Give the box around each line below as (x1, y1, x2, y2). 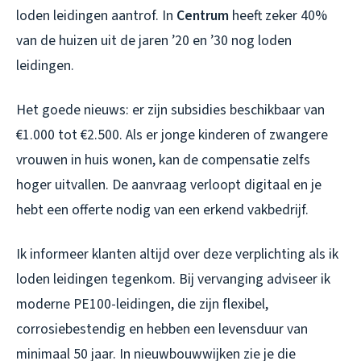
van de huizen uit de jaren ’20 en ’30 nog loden (16, 30, 292, 51)
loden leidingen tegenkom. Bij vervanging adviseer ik (16, 268, 330, 289)
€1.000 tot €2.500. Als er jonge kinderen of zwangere (16, 124, 328, 145)
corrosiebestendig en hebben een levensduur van (16, 318, 308, 339)
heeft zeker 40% (229, 5, 327, 26)
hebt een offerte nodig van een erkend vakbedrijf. (16, 199, 309, 220)
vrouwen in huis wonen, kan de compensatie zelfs (16, 149, 310, 170)
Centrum (176, 5, 229, 26)
